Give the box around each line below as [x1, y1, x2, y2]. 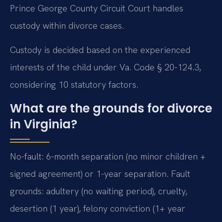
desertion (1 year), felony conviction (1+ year [10, 202, 185, 214]
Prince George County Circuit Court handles [10, 2, 183, 14]
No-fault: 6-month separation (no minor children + [10, 150, 206, 162]
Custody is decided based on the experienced [10, 44, 190, 56]
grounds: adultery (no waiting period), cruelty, [10, 185, 187, 197]
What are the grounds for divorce [10, 100, 212, 116]
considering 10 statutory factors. [10, 79, 138, 91]
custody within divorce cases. [10, 19, 124, 31]
